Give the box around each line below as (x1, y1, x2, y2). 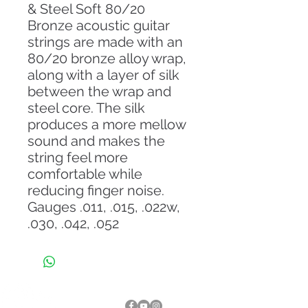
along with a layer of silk (27, 67, 179, 84)
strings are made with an (27, 34, 183, 51)
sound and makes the (27, 133, 165, 150)
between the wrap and (27, 83, 171, 100)
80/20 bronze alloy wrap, (27, 50, 186, 67)
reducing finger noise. (27, 182, 164, 199)
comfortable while (27, 166, 142, 183)
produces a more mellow (27, 116, 186, 133)
